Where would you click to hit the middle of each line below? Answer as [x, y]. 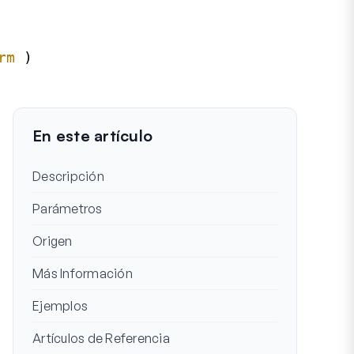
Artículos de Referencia [101, 338]
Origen [53, 241]
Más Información [83, 273]
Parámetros [68, 209]
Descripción [68, 176]
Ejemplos [60, 306]
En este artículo [92, 136]
